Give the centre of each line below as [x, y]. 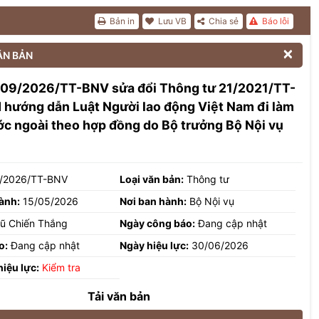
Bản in [121, 21]
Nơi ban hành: [153, 201]
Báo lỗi [274, 21]
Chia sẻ [223, 21]
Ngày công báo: [158, 223]
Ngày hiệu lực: [155, 245]
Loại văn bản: [152, 179]
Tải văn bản [119, 296]
